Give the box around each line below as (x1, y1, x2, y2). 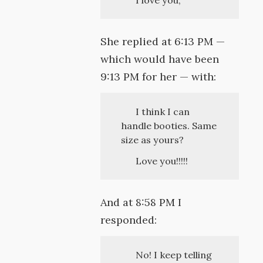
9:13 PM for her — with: (100, 70, 217, 83)
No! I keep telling (135, 249, 212, 261)
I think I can (135, 106, 190, 117)
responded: (100, 213, 157, 227)
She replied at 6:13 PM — (100, 35, 225, 48)
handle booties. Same (121, 120, 217, 131)
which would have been (100, 52, 220, 66)
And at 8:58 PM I (100, 195, 182, 209)
